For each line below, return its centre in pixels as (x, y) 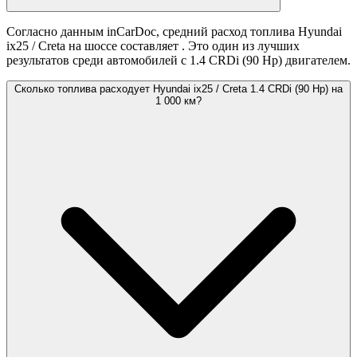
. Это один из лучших (241, 46)
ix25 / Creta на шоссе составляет (94, 46)
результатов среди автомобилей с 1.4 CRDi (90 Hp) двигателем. (178, 61)
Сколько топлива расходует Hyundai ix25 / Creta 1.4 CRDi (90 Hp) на (178, 89)
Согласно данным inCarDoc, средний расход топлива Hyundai (174, 32)
